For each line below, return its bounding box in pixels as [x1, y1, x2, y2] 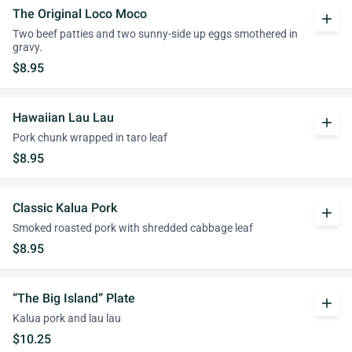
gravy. [13, 41, 42, 54]
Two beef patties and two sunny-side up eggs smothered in [13, 27, 298, 41]
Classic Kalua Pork [13, 200, 117, 215]
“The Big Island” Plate [13, 291, 135, 306]
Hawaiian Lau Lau [13, 110, 114, 125]
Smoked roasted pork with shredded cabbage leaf [13, 222, 253, 235]
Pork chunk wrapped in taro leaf [13, 131, 167, 145]
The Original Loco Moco [13, 6, 147, 21]
